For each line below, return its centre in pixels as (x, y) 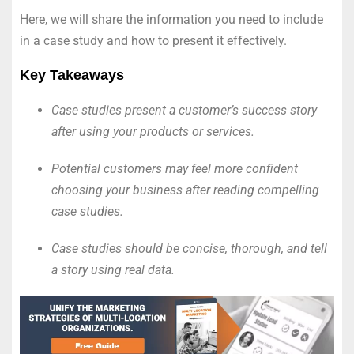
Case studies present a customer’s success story (184, 111)
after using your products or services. (153, 132)
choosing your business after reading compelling (185, 190)
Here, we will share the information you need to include (171, 20)
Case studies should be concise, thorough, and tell (189, 249)
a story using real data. (113, 270)
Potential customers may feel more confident (175, 169)
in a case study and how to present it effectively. (153, 41)
